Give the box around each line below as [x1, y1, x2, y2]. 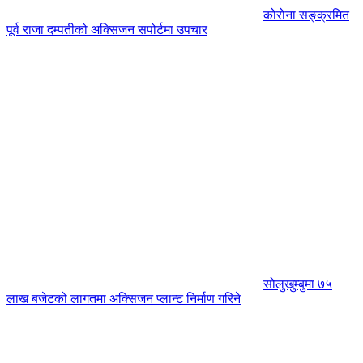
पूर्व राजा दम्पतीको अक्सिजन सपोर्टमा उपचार [6, 22, 207, 36]
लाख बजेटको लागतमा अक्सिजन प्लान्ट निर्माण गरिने [6, 291, 241, 305]
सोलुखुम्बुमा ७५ [263, 276, 332, 291]
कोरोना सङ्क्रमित [263, 7, 349, 22]
